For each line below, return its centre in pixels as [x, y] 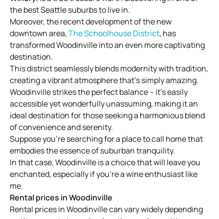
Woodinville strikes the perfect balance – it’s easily [99, 92]
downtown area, [39, 33]
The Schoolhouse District [114, 33]
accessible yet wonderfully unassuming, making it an [104, 104]
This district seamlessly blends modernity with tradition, [109, 69]
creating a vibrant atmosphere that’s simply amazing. [104, 80]
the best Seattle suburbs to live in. [70, 10]
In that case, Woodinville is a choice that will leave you [105, 163]
